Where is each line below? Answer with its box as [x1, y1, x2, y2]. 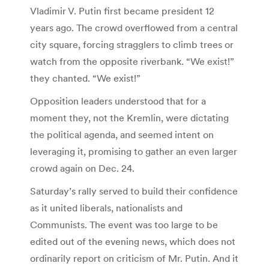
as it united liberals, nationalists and [30, 201, 183, 214]
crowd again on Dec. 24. [30, 162, 134, 174]
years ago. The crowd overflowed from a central [30, 21, 238, 34]
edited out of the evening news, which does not [30, 235, 235, 247]
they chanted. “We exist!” [30, 71, 141, 84]
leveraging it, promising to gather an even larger [30, 145, 237, 157]
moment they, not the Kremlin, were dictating [30, 111, 229, 124]
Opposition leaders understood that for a [30, 94, 206, 107]
